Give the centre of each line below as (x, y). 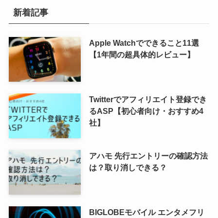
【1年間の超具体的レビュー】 (142, 55)
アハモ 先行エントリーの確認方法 (148, 155)
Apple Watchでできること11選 (144, 43)
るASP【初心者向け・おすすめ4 (146, 111)
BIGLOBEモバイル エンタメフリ (146, 212)
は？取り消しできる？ (128, 167)
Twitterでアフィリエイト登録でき (148, 99)
